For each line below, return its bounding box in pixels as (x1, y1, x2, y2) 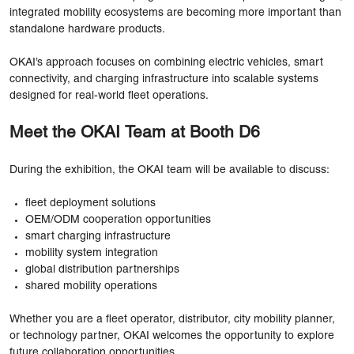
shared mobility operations (25, 281, 157, 292)
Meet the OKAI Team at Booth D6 (9, 125, 260, 141)
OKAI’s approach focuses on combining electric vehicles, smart (9, 57, 323, 68)
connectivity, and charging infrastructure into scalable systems (9, 73, 318, 85)
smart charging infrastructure (25, 231, 171, 242)
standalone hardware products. (9, 24, 165, 35)
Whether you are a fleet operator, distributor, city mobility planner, (9, 314, 335, 325)
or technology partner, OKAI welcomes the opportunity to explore (9, 330, 334, 341)
